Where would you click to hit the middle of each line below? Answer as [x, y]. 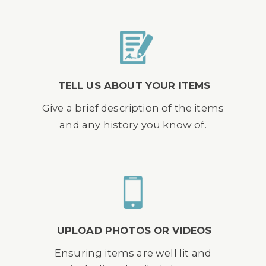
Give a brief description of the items [133, 108]
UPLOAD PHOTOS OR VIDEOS [134, 230]
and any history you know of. [133, 125]
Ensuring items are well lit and [133, 253]
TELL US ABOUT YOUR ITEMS [134, 85]
